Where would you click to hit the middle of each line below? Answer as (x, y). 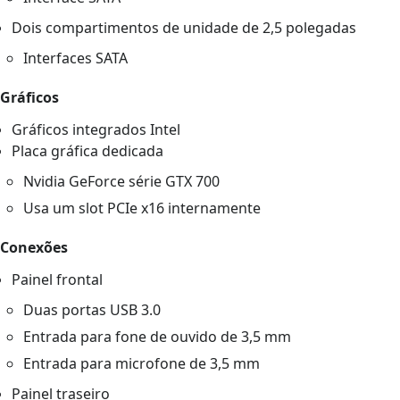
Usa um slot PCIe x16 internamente (142, 208)
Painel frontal (58, 279)
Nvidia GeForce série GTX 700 (122, 181)
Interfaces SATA (76, 58)
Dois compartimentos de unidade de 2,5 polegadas (184, 27)
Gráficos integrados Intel (96, 129)
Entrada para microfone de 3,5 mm (142, 363)
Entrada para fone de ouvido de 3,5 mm (158, 336)
